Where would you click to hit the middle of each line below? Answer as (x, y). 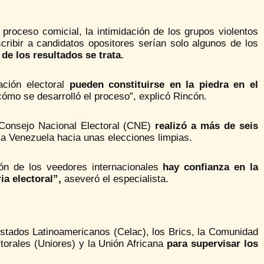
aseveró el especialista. (115, 179)
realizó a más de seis (207, 126)
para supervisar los (212, 243)
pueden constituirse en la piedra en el (164, 84)
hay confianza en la (210, 167)
